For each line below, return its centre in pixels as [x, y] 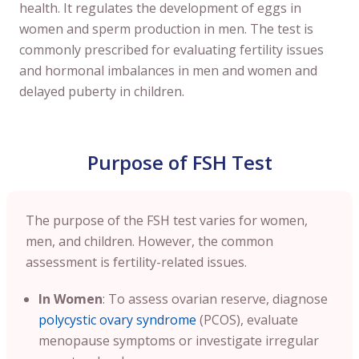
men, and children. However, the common [149, 241]
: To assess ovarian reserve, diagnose [215, 298]
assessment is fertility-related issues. [138, 262]
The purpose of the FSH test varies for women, [167, 220]
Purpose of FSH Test [179, 162]
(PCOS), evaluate [247, 319]
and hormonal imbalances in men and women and [168, 70]
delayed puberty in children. [102, 91]
